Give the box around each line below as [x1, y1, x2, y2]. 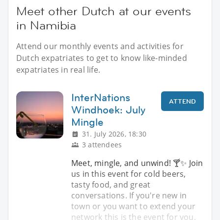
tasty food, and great [71, 179, 151, 190]
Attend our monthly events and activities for [16, 40, 184, 52]
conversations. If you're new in [71, 190, 187, 201]
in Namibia [16, 17, 77, 33]
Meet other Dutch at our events [16, 3, 191, 19]
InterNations [71, 90, 130, 105]
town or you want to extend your [71, 200, 196, 212]
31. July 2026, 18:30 [82, 129, 146, 138]
